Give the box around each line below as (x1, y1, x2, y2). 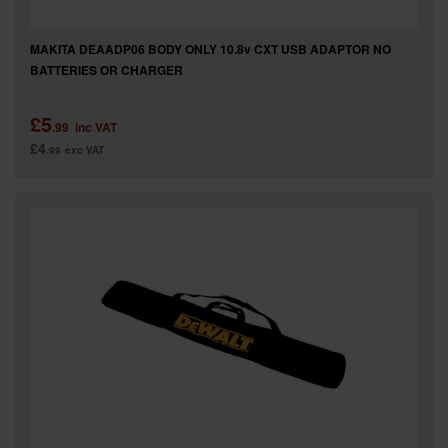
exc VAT (65, 142, 104, 157)
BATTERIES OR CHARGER (30, 60, 183, 79)
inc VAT (75, 117, 117, 136)
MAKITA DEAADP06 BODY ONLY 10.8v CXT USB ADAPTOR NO (30, 39, 391, 58)
